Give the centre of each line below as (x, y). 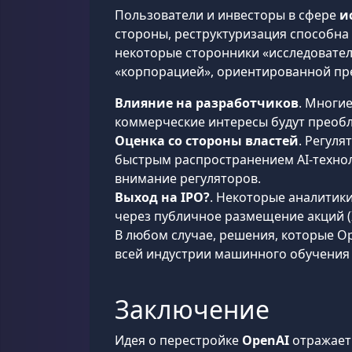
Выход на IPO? (162, 197)
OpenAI (266, 340)
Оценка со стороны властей (207, 141)
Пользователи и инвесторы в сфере (227, 15)
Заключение (192, 309)
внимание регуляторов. (188, 178)
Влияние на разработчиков (207, 103)
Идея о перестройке (178, 340)
